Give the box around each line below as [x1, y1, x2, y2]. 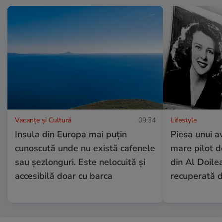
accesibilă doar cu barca [15, 169, 112, 182]
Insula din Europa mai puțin [15, 128, 127, 140]
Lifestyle [170, 115, 197, 125]
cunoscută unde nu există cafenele [15, 142, 155, 154]
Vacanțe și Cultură [15, 115, 71, 125]
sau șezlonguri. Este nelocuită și [15, 156, 145, 168]
